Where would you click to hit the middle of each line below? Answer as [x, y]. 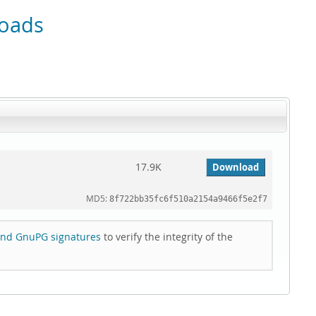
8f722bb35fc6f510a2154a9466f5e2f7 [189, 199]
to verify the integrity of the [167, 237]
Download [236, 168]
